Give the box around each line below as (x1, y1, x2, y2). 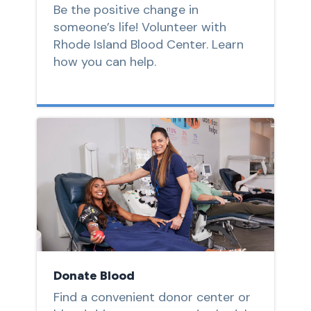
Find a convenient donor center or (53, 289, 251, 306)
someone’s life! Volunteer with (53, 18, 226, 35)
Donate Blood (53, 268, 135, 284)
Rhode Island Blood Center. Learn (53, 35, 244, 53)
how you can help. (53, 53, 156, 70)
